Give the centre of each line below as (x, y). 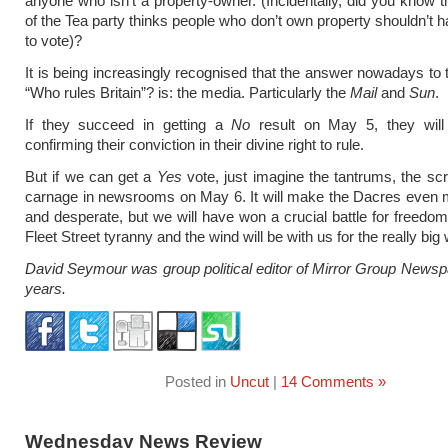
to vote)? (53, 40)
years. (45, 288)
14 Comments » (333, 381)
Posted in (197, 381)
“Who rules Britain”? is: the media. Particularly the (187, 92)
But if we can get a (91, 176)
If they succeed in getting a (128, 124)
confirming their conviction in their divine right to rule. (194, 144)
